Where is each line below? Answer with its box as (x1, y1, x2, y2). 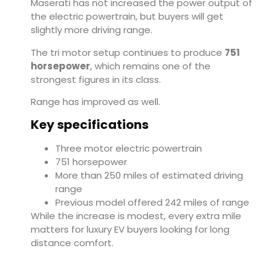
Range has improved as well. (31, 95, 160, 108)
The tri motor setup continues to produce (31, 45, 225, 59)
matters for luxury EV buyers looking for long (31, 223, 230, 236)
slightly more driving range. (31, 23, 152, 37)
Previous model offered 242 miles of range (55, 196, 249, 209)
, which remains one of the (90, 59, 211, 72)
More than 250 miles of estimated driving (55, 169, 243, 182)
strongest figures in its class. (31, 72, 161, 86)
